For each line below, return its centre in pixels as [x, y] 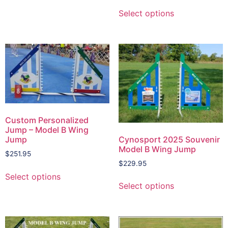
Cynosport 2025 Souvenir [169, 139]
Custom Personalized [47, 120]
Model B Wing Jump [157, 149]
